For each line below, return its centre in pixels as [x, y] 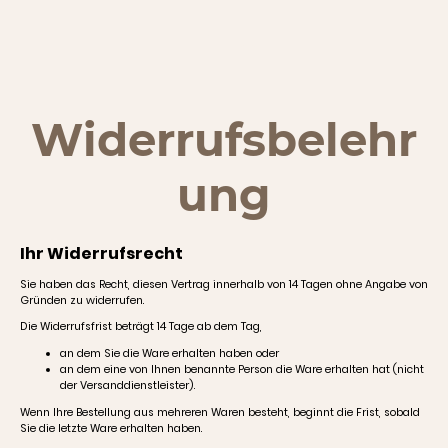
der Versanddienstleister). [128, 385]
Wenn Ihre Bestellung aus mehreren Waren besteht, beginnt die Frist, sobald [220, 412]
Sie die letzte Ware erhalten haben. [111, 428]
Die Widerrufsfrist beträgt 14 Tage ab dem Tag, [141, 327]
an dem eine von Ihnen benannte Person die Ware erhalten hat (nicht [242, 369]
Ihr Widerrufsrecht [101, 253]
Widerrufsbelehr [224, 140]
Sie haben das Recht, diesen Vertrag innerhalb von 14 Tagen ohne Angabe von [224, 284]
